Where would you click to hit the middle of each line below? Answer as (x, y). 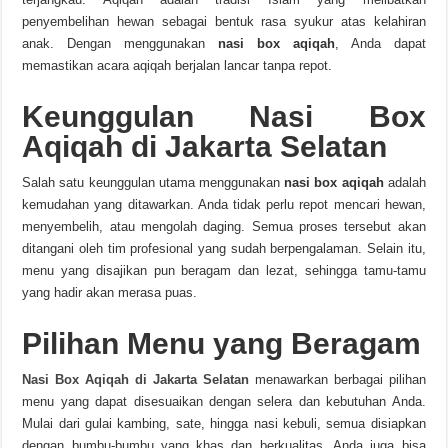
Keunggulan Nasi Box (224, 116)
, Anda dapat (380, 43)
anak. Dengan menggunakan (120, 43)
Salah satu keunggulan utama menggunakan (153, 182)
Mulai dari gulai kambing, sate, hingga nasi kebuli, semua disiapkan (224, 423)
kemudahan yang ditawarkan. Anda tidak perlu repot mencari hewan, (224, 204)
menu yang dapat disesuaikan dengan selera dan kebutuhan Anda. (224, 401)
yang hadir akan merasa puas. (110, 292)
